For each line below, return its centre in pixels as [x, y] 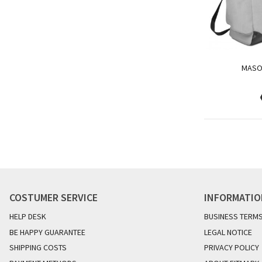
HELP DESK [28, 217]
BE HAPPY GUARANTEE [47, 232]
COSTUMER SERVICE [54, 198]
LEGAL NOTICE [228, 232]
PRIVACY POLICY [232, 248]
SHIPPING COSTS [38, 248]
